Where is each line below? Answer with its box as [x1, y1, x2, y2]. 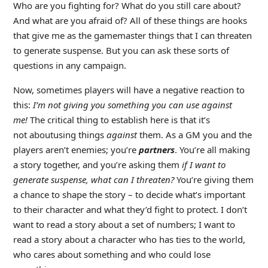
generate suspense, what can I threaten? [13, 173, 176, 185]
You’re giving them [176, 173, 254, 185]
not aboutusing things [13, 128, 106, 141]
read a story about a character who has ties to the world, [13, 233, 245, 245]
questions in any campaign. [13, 59, 126, 71]
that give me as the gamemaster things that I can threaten [13, 29, 252, 41]
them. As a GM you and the [136, 128, 252, 141]
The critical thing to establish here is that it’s [29, 113, 210, 126]
